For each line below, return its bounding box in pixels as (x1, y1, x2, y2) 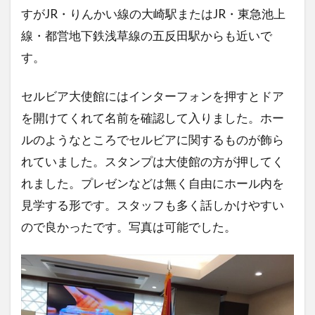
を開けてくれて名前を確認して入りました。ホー (21, 110, 284, 125)
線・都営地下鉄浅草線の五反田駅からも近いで (21, 28, 272, 43)
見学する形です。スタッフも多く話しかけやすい (21, 198, 284, 212)
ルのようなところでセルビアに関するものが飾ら (21, 132, 284, 147)
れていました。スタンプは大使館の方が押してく (21, 154, 284, 169)
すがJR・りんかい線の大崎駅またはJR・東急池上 (21, 6, 285, 21)
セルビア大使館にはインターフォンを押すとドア (21, 89, 284, 103)
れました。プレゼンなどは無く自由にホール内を (21, 176, 284, 191)
